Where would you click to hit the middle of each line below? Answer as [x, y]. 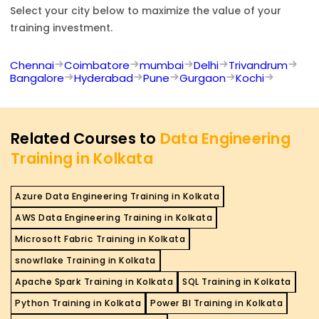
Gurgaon [203, 78]
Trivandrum [258, 65]
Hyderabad [104, 78]
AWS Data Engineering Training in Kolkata [114, 217]
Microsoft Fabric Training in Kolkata [100, 239]
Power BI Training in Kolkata [216, 303]
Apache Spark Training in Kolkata [94, 281]
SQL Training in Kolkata [237, 281]
